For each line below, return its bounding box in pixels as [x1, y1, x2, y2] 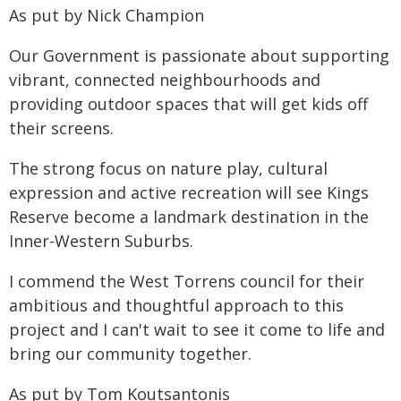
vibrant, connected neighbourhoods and [9, 69, 320, 90]
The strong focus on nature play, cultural [9, 158, 328, 179]
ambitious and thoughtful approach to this [9, 294, 344, 316]
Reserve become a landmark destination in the [9, 206, 369, 227]
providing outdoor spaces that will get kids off [9, 93, 368, 115]
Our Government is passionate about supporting [9, 45, 389, 66]
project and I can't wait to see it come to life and [9, 319, 385, 340]
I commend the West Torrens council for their [9, 270, 364, 292]
